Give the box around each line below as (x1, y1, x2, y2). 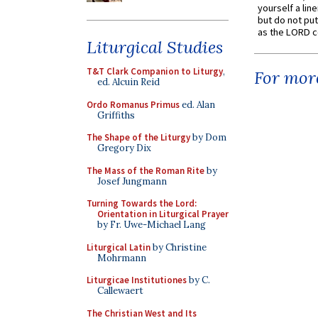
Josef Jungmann (97, 175, 167, 187)
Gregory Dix (97, 142, 151, 154)
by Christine (150, 241, 207, 253)
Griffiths (97, 109, 135, 121)
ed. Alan (180, 98, 215, 111)
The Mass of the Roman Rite (87, 164, 204, 177)
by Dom (190, 131, 226, 143)
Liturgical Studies (87, 36, 223, 58)
